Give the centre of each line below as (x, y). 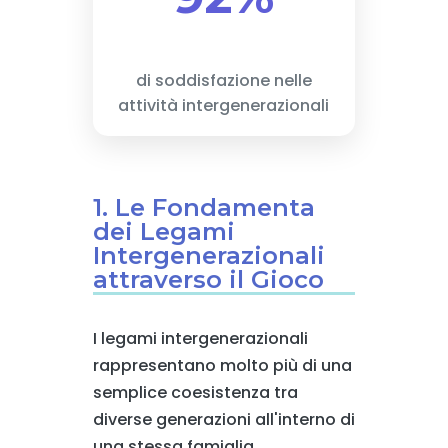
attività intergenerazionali (224, 105)
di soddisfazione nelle (223, 80)
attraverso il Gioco (208, 279)
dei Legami (163, 231)
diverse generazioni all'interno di (223, 419)
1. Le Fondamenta (203, 207)
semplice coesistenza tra (195, 392)
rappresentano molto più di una (222, 365)
